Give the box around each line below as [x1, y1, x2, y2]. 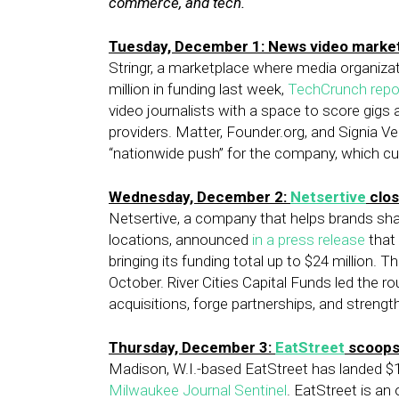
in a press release [252, 231, 365, 248]
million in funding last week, [109, 80, 288, 98]
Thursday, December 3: [109, 338, 275, 356]
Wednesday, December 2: [109, 188, 290, 206]
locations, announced [109, 231, 252, 248]
